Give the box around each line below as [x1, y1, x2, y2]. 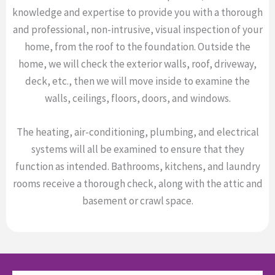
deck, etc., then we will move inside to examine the [25, 74, 250, 88]
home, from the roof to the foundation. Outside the [25, 39, 250, 53]
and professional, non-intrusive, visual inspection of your [12, 22, 263, 36]
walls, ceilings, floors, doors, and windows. [44, 91, 231, 105]
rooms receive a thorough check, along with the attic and [12, 177, 263, 191]
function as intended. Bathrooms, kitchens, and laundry [15, 160, 260, 174]
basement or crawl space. [82, 194, 193, 208]
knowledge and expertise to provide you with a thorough [12, 5, 263, 19]
